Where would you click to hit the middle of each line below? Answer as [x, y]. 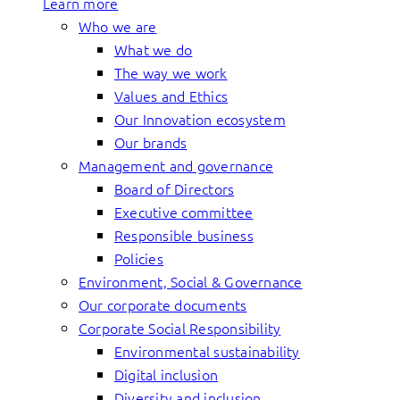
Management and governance [176, 165]
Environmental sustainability [207, 351]
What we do [154, 49]
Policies [139, 258]
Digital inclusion [167, 374]
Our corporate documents [163, 304]
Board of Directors [175, 188]
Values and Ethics [171, 96]
